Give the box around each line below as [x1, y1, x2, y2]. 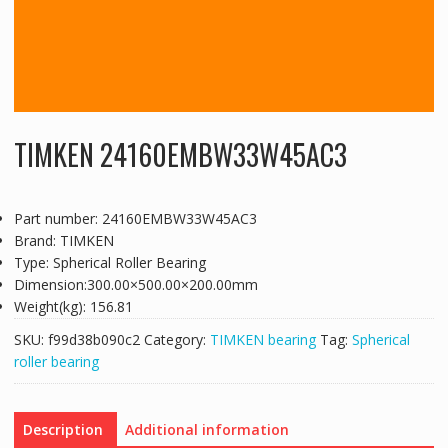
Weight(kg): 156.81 [13, 297, 133, 317]
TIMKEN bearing [209, 330, 316, 350]
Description [22, 420, 103, 440]
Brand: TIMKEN [13, 231, 114, 251]
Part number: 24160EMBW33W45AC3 [13, 209, 257, 229]
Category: [143, 330, 210, 350]
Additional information [124, 420, 289, 440]
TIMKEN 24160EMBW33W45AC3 [13, 134, 347, 176]
